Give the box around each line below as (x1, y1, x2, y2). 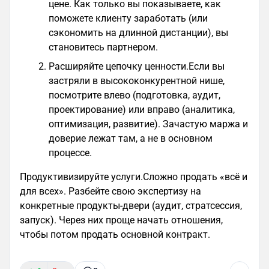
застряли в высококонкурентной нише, (49, 74, 225, 86)
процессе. (49, 147, 92, 159)
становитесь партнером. (49, 41, 158, 53)
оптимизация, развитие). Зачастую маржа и (49, 118, 248, 130)
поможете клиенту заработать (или (49, 12, 208, 24)
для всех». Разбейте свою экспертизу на (20, 185, 201, 197)
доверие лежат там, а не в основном (49, 132, 213, 144)
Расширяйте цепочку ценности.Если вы (49, 60, 225, 72)
